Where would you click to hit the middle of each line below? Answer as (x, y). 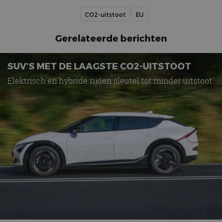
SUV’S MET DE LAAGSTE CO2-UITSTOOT (99, 66)
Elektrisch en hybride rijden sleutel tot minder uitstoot (110, 81)
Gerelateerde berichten (111, 38)
